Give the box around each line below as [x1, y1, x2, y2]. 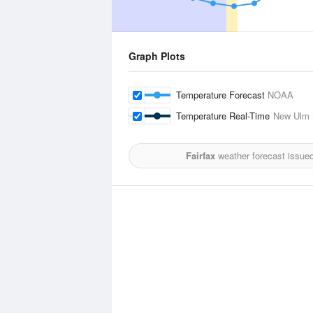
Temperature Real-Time [176, 109, 273, 122]
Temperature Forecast [176, 88, 268, 101]
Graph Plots [129, 49, 185, 63]
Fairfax [185, 149, 215, 162]
